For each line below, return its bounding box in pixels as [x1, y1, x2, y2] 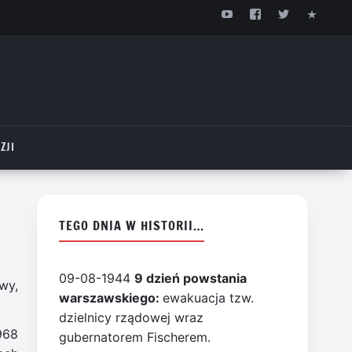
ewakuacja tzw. [163, 289, 255, 306]
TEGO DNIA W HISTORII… [59, 215, 204, 234]
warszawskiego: [59, 289, 163, 306]
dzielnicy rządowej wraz [59, 309, 204, 325]
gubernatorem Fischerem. [59, 328, 211, 345]
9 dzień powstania [134, 269, 247, 286]
